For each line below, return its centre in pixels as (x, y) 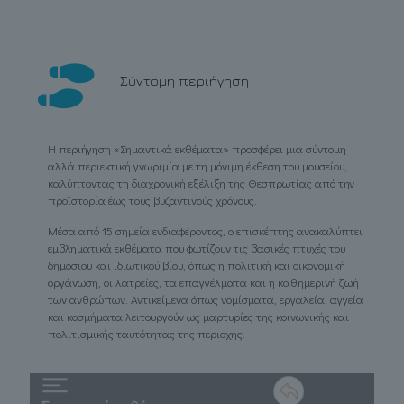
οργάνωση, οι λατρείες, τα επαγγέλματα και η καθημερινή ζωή (203, 281)
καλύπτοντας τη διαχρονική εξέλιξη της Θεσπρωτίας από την (201, 182)
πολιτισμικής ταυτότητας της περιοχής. (147, 333)
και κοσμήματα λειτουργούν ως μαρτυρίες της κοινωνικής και (198, 316)
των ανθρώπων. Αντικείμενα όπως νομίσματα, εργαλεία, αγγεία (206, 298)
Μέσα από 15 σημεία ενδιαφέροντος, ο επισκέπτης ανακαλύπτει (205, 230)
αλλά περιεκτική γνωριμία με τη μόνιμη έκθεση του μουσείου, (197, 165)
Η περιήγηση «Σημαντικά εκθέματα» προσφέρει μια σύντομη (197, 148)
